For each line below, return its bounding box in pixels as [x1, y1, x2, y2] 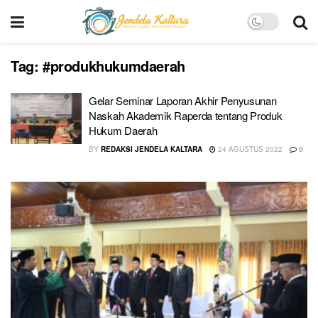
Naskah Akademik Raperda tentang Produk [89, 108, 283, 123]
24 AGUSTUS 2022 [216, 144, 283, 154]
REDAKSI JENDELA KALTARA [101, 144, 202, 154]
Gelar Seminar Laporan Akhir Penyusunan [89, 93, 277, 108]
